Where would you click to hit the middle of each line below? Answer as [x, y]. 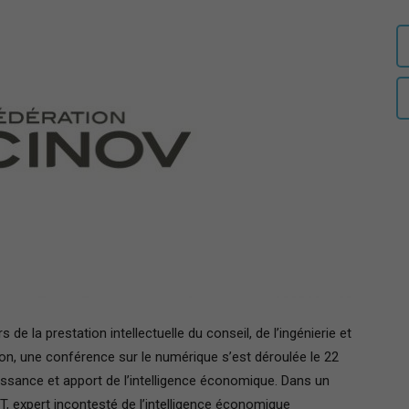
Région [224, 378]
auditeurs [231, 22]
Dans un [305, 380]
